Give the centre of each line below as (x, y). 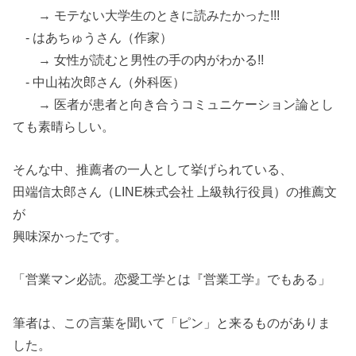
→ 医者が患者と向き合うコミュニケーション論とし (174, 104)
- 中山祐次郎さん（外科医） (99, 81)
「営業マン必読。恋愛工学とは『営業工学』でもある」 (172, 279)
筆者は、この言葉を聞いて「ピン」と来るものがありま (172, 322)
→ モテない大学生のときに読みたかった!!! (147, 15)
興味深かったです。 (70, 236)
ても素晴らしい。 (64, 126)
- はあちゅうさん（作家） (93, 37)
